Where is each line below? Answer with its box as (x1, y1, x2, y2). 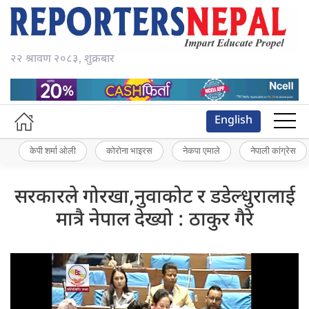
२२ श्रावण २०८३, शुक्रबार (10, 52, 114, 68)
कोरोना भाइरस (106, 145, 152, 157)
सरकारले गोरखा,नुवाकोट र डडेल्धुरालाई (14, 185, 295, 210)
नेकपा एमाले (183, 145, 220, 157)
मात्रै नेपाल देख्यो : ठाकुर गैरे (55, 208, 254, 233)
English (215, 113, 252, 128)
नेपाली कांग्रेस (250, 145, 296, 157)
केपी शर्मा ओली (30, 145, 76, 157)
